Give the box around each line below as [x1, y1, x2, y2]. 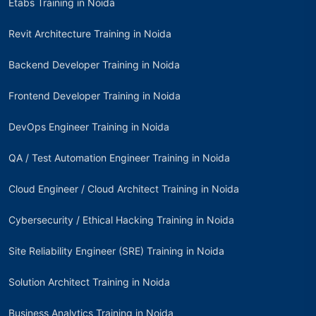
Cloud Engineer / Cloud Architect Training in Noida [8, 182, 239, 195]
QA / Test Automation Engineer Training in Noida [8, 151, 230, 164]
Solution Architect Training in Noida [8, 275, 170, 288]
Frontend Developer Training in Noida [8, 89, 181, 102]
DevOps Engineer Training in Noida [8, 120, 169, 133]
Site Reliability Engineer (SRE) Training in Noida [8, 244, 224, 257]
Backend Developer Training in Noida [8, 58, 180, 71]
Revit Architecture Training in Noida [8, 27, 171, 39]
